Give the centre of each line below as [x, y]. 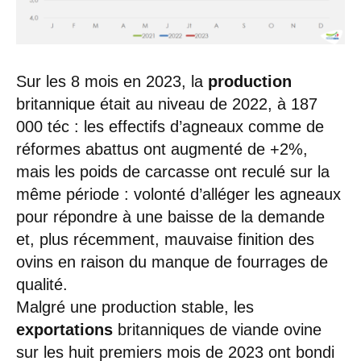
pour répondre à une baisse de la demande [170, 216]
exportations [67, 329]
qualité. [42, 284]
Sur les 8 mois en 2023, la [112, 81]
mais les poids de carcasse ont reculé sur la [173, 171]
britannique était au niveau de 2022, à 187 [167, 104]
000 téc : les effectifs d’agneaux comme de [170, 126]
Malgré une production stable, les [135, 307]
